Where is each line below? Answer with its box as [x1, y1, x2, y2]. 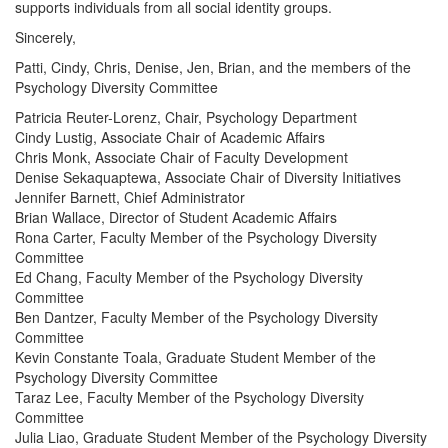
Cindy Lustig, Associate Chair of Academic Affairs [15, 127, 325, 147]
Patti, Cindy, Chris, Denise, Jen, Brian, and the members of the [15, 57, 411, 77]
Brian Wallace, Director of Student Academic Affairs [15, 207, 337, 227]
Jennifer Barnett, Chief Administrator [15, 187, 245, 207]
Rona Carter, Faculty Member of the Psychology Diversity [15, 227, 377, 247]
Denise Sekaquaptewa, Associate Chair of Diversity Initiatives [15, 167, 401, 187]
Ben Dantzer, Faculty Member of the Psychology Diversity [15, 307, 378, 327]
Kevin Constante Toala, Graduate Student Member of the [15, 347, 376, 367]
